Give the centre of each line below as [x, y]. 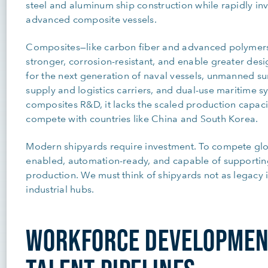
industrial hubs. [60, 189]
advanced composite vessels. [91, 19]
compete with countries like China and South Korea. [142, 118]
